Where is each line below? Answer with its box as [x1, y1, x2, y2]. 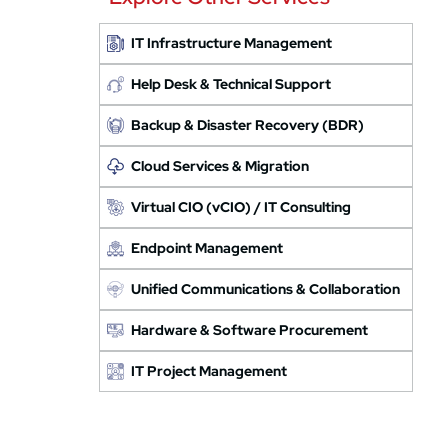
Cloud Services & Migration [131, 157, 310, 175]
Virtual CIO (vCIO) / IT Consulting [131, 198, 352, 216]
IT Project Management [131, 362, 288, 380]
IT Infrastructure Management [131, 34, 333, 52]
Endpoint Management [131, 239, 284, 257]
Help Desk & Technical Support [131, 75, 332, 93]
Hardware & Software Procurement [131, 321, 369, 339]
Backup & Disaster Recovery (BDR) [131, 116, 365, 134]
